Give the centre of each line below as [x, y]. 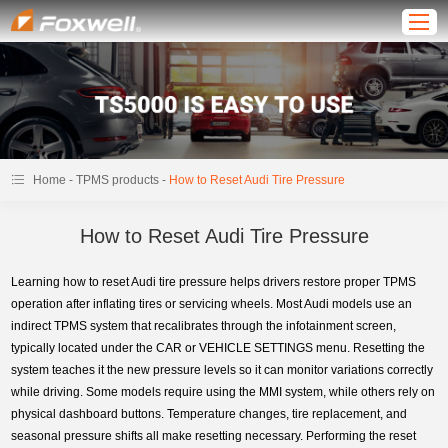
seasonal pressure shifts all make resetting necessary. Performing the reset [214, 436]
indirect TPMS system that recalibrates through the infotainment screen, [204, 326]
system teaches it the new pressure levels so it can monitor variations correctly [222, 370]
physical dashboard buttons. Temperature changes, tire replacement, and [209, 414]
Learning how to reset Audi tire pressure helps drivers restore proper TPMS [214, 282]
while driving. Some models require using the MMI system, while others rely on [223, 392]
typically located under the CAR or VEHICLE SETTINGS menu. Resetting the [218, 348]
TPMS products [118, 180]
